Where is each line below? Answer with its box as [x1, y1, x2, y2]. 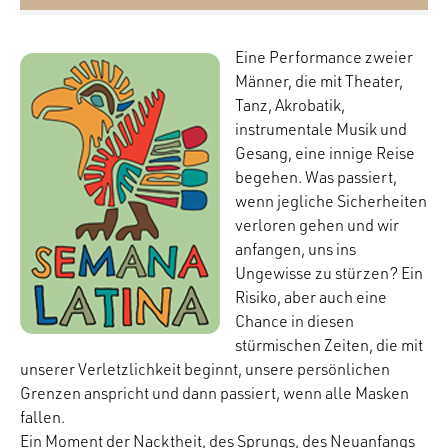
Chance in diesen [235, 311, 354, 332]
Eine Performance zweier [235, 47, 413, 68]
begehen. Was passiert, [235, 167, 397, 188]
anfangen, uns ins [235, 239, 356, 260]
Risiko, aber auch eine [235, 287, 387, 308]
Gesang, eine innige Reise [235, 143, 415, 164]
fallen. [20, 407, 65, 428]
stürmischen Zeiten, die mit [235, 335, 423, 356]
